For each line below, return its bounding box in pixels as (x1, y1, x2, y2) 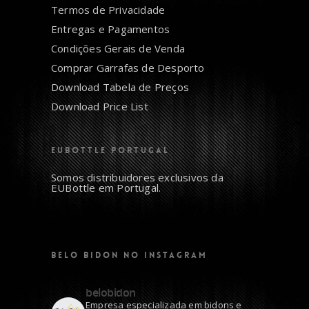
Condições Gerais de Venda (51, 41, 185, 55)
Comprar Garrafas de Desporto (51, 60, 205, 74)
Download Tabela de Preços (51, 79, 189, 94)
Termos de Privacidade (51, 2, 166, 17)
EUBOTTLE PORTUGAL (51, 144, 170, 156)
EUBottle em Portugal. (51, 180, 161, 195)
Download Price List (51, 99, 148, 113)
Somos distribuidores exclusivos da (51, 170, 223, 184)
